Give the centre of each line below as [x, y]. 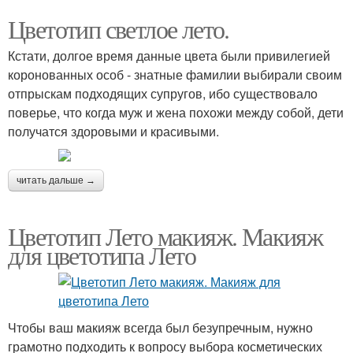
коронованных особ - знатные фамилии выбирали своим [175, 74]
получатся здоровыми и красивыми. [113, 131]
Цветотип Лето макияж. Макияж [165, 236]
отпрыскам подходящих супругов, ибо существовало [163, 93]
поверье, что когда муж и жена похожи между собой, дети [176, 112]
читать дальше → [56, 180]
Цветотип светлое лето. [119, 28]
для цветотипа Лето [102, 255]
